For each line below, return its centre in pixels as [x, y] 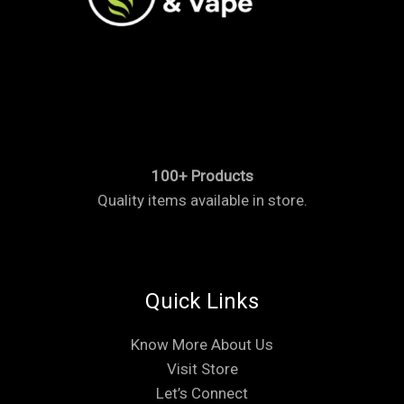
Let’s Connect [202, 393]
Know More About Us [202, 344]
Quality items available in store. [202, 201]
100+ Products [202, 176]
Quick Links [202, 301]
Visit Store [202, 368]
